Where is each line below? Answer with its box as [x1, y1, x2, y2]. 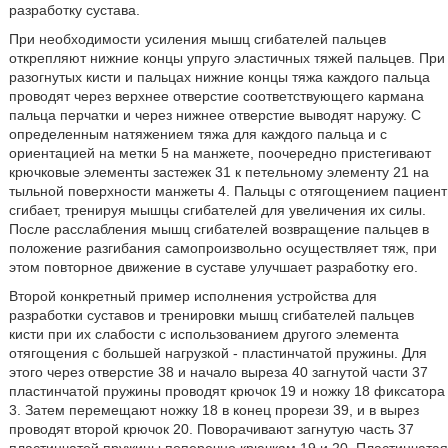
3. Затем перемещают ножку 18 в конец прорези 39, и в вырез [8, 402, 419, 418]
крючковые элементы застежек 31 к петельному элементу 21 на [8, 164, 429, 180]
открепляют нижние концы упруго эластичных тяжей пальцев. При [8, 50, 445, 66]
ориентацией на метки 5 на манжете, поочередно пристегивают [8, 145, 431, 161]
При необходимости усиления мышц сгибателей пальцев [8, 31, 386, 47]
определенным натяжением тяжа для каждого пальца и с [8, 126, 387, 142]
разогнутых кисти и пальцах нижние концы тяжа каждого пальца [8, 69, 430, 85]
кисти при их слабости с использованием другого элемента [8, 326, 399, 342]
